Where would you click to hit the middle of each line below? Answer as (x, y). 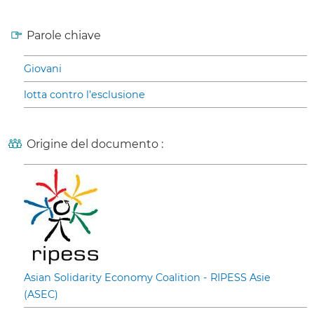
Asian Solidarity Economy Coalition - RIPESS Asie (147, 278)
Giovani (43, 69)
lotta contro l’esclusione (84, 95)
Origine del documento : (95, 144)
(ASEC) (41, 295)
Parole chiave (64, 36)
